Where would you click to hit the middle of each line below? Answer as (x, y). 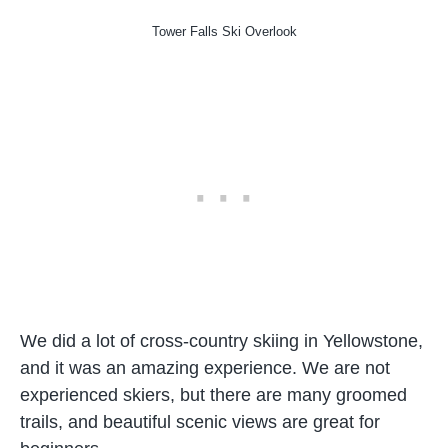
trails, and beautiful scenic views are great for (200, 422)
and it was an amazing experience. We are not (205, 368)
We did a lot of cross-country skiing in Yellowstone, (221, 341)
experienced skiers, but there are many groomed (213, 395)
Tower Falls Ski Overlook (224, 31)
